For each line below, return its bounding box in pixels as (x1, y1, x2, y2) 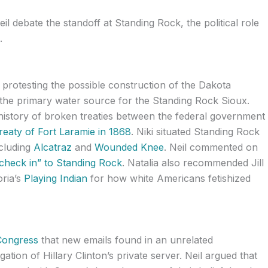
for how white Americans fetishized (87, 172, 251, 184)
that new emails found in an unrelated (38, 234, 213, 246)
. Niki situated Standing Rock (130, 125, 260, 138)
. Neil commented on (163, 141, 258, 153)
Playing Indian (23, 172, 87, 184)
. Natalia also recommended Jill (121, 156, 264, 169)
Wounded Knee (94, 141, 164, 153)
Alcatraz (33, 141, 72, 153)
